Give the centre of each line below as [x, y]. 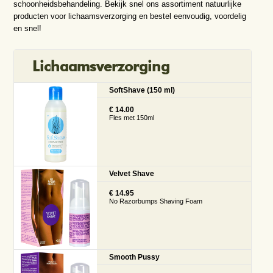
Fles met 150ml [131, 118]
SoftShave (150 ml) [142, 90]
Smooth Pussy [134, 257]
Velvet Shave [131, 174]
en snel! [27, 28]
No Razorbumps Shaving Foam [155, 201]
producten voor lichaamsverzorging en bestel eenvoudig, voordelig [129, 16]
